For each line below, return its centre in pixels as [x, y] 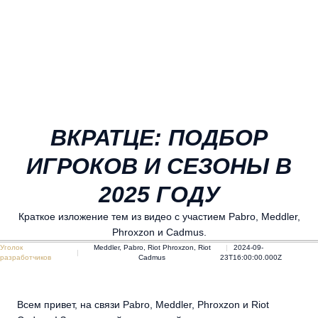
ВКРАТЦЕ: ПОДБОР [159, 138]
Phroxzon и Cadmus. [159, 232]
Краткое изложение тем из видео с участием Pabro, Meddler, [159, 216]
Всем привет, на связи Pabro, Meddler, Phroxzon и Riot [143, 305]
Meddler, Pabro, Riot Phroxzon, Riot [152, 247]
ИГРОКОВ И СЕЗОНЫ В [159, 166]
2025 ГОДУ [159, 194]
